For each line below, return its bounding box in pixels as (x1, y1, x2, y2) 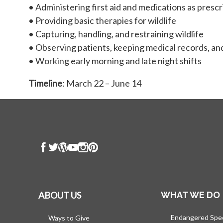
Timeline (28, 77, 62, 89)
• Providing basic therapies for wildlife (28, 14, 176, 26)
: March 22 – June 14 (62, 77, 141, 89)
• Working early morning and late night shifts (28, 55, 202, 66)
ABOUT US (38, 189, 81, 201)
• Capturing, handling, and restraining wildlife (28, 28, 204, 39)
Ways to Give (48, 213, 90, 222)
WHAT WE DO (161, 189, 220, 200)
